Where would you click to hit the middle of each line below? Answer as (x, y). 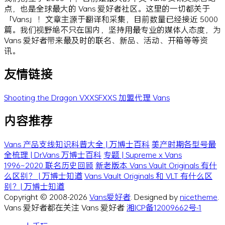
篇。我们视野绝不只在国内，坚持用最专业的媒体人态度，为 (113, 30)
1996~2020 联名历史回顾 (49, 165)
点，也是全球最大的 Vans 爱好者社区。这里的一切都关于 (107, 9)
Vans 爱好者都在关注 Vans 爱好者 (65, 207)
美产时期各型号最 (184, 144)
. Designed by (155, 196)
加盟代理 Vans (144, 97)
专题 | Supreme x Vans (143, 154)
